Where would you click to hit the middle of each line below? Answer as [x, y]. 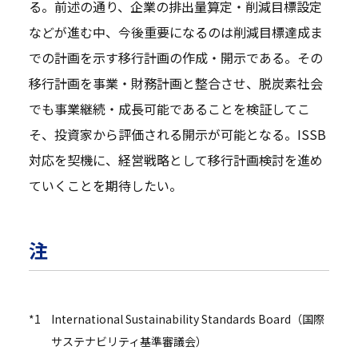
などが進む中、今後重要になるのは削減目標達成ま [175, 32]
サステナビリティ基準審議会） [129, 341]
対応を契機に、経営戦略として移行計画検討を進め [175, 159]
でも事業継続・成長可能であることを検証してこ [169, 108]
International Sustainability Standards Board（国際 [187, 318]
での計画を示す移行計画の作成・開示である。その [175, 57]
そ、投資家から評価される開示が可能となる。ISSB [177, 134]
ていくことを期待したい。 [105, 185]
